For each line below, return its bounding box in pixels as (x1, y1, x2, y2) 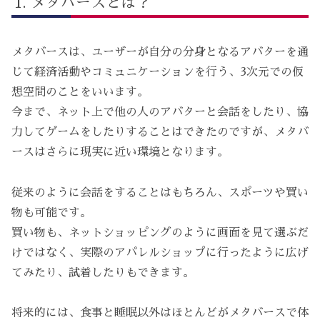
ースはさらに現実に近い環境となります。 (11, 146, 229, 158)
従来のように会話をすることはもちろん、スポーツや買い (11, 186, 309, 199)
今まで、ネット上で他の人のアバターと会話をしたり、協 (11, 106, 309, 118)
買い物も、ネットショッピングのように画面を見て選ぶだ (11, 226, 309, 239)
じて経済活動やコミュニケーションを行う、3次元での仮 (11, 66, 304, 78)
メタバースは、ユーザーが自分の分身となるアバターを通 (11, 46, 309, 58)
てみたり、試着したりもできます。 (11, 266, 194, 279)
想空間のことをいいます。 (11, 86, 149, 98)
